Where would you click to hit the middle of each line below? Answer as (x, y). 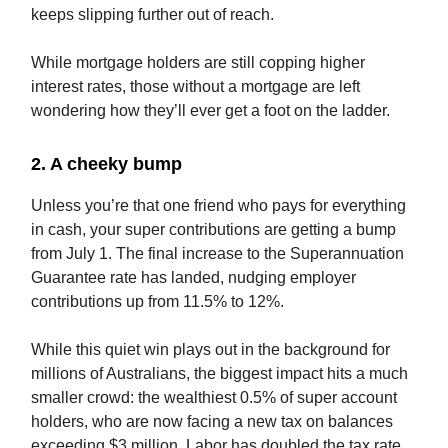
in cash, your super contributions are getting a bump (213, 230)
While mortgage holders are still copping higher (198, 63)
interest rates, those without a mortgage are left (195, 87)
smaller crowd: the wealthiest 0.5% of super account (214, 398)
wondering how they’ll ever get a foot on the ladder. (210, 111)
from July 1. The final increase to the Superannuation (217, 254)
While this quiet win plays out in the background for (210, 350)
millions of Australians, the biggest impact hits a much (219, 374)
